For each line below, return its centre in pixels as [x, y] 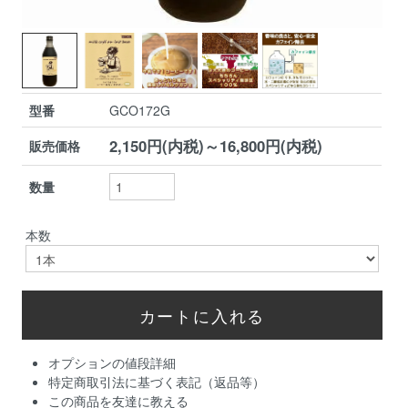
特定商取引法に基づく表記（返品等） [156, 382]
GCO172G [140, 111]
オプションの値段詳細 [112, 363]
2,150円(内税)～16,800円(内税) [216, 146]
